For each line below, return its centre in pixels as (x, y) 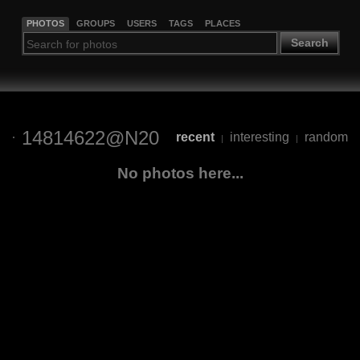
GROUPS (95, 23)
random (326, 137)
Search (309, 43)
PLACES (222, 23)
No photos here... (180, 173)
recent (195, 137)
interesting (259, 137)
